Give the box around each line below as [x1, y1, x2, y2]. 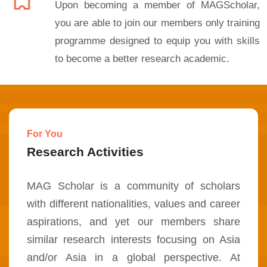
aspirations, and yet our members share [27, 216, 240, 228]
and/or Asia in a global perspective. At [27, 252, 240, 263]
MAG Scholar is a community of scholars [27, 180, 240, 192]
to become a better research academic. [55, 53, 229, 64]
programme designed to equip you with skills [55, 35, 260, 46]
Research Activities [27, 145, 144, 159]
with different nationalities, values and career [27, 198, 240, 210]
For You [27, 129, 63, 139]
